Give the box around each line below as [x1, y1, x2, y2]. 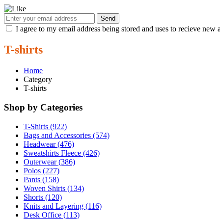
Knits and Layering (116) [24, 201, 102, 210]
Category [24, 75, 52, 84]
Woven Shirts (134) [24, 184, 84, 192]
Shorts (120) [24, 192, 62, 201]
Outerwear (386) [24, 157, 75, 166]
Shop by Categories [4, 102, 82, 112]
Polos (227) [24, 166, 59, 175]
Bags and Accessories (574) [24, 131, 110, 139]
